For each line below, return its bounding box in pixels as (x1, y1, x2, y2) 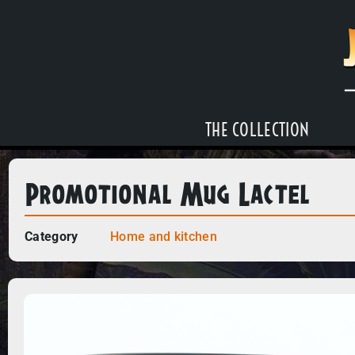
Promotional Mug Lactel (25, 170, 311, 214)
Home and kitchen (110, 228, 217, 244)
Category (25, 228, 78, 244)
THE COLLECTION (204, 118, 310, 141)
